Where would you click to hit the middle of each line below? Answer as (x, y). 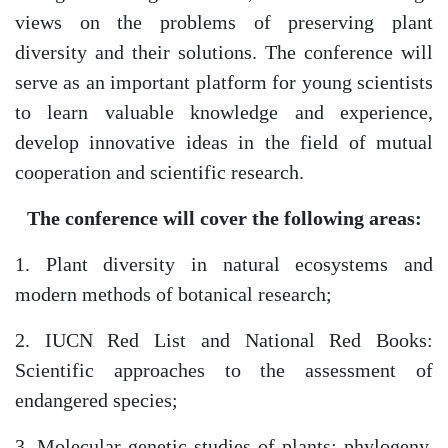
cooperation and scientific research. (159, 172)
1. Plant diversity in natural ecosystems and (224, 264)
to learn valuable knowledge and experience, (224, 112)
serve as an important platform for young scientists (224, 82)
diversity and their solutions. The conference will (224, 52)
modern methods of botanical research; (173, 294)
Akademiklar (112, 358)
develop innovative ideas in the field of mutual (224, 142)
